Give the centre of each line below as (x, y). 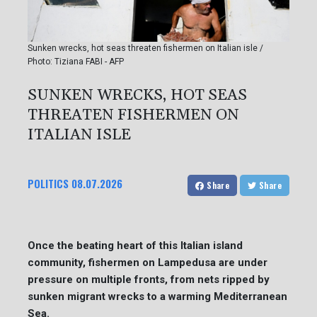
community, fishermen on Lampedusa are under (148, 262)
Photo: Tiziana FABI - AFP (76, 61)
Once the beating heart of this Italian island (135, 245)
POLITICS (48, 183)
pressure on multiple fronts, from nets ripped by (149, 279)
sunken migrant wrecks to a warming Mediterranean (157, 296)
